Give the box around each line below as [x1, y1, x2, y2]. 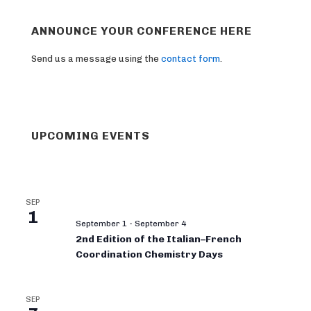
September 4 [135, 219, 186, 229]
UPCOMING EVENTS [31, 128, 150, 142]
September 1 [76, 219, 127, 229]
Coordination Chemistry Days [76, 249, 223, 261]
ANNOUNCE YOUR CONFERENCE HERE [31, 24, 252, 38]
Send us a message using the [31, 53, 161, 64]
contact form [161, 53, 220, 64]
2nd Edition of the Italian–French [76, 233, 242, 246]
